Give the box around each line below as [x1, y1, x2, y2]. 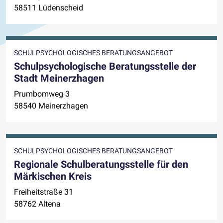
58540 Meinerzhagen [14, 101, 88, 111]
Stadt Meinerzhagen [14, 72, 104, 84]
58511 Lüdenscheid [14, 2, 83, 12]
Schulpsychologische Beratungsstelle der [14, 60, 196, 72]
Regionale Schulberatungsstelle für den [14, 158, 188, 170]
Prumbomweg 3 [14, 89, 70, 99]
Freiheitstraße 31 [14, 187, 73, 197]
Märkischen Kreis [14, 170, 92, 182]
